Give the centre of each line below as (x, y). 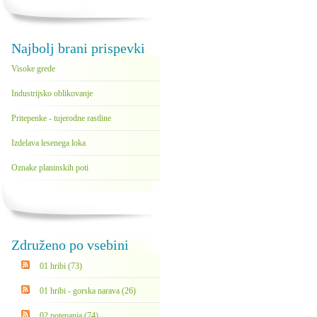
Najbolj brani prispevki (78, 48)
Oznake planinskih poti (50, 168)
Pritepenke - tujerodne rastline (61, 118)
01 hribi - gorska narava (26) (88, 291)
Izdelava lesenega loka (48, 143)
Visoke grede (33, 69)
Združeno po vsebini (70, 245)
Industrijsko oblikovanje (52, 93)
